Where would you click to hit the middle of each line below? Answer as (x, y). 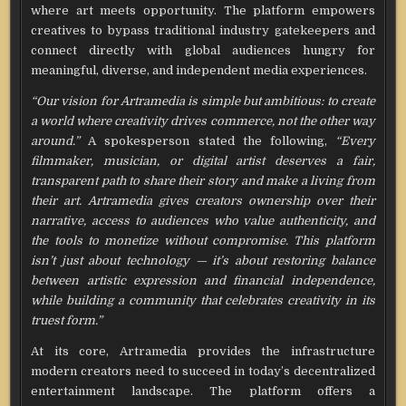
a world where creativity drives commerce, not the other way (203, 121)
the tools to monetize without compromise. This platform (203, 241)
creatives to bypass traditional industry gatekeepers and (203, 31)
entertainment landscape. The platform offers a (203, 391)
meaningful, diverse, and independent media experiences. (199, 71)
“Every (355, 141)
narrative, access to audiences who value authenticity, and (203, 221)
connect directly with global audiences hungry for (203, 51)
